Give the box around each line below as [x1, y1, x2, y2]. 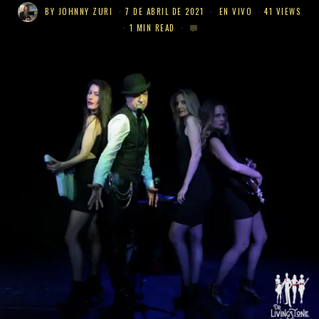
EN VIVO [219, 6, 253, 18]
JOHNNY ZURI [58, 6, 113, 18]
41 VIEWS [264, 6, 301, 18]
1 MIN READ [129, 22, 175, 33]
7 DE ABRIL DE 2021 [125, 6, 204, 18]
